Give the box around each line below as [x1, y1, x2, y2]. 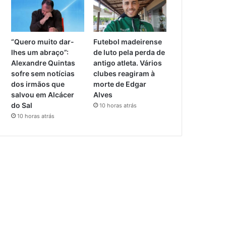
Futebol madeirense [93, 37, 162, 46]
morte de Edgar [93, 80, 147, 89]
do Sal [11, 101, 33, 110]
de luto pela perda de [93, 48, 165, 57]
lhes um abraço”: [11, 48, 69, 57]
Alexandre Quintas [11, 59, 76, 68]
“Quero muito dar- [11, 37, 75, 46]
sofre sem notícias [11, 69, 75, 78]
